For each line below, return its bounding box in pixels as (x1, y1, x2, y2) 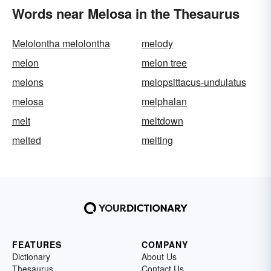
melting (142, 133, 173, 147)
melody (142, 36, 173, 50)
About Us (142, 250, 177, 263)
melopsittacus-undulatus (142, 75, 246, 89)
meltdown (142, 114, 183, 128)
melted (12, 133, 41, 147)
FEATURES (12, 238, 62, 250)
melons (12, 75, 44, 89)
